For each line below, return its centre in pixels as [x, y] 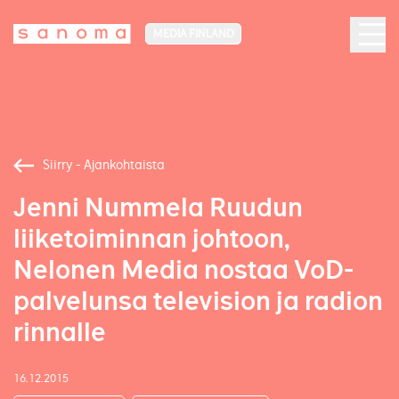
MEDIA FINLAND [193, 33]
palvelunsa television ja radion [198, 301]
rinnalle [60, 333]
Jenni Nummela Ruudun [158, 208]
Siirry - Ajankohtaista [104, 165]
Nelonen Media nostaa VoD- [183, 270]
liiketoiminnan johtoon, [152, 239]
